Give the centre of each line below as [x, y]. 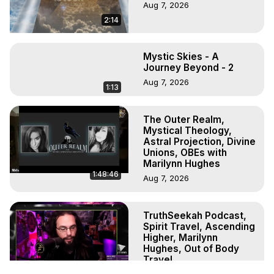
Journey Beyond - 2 [188, 67]
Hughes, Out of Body [191, 248]
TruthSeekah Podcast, [195, 215]
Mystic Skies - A [181, 56]
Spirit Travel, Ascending [199, 226]
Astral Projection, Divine [199, 141]
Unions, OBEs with [185, 152]
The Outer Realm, [184, 119]
